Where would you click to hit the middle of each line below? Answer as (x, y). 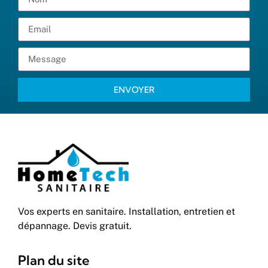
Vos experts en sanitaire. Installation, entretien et (127, 212)
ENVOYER (134, 89)
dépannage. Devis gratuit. (75, 226)
